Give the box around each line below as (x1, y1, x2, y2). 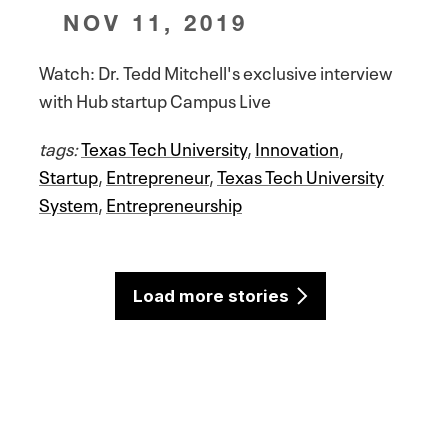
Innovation (255, 133, 339, 160)
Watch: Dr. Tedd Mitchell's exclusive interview (39, 57, 393, 84)
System (39, 189, 98, 216)
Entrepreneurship (106, 189, 242, 216)
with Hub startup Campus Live (39, 85, 271, 112)
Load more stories (132, 285, 289, 306)
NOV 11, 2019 (63, 8, 249, 36)
